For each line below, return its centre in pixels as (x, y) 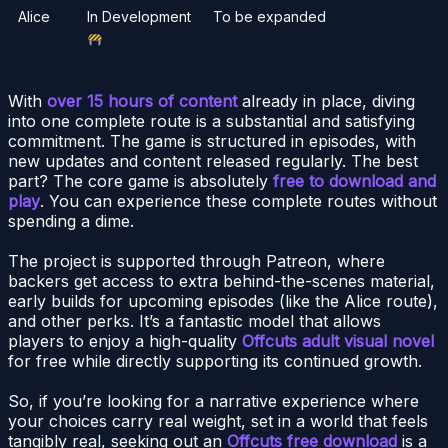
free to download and (354, 180)
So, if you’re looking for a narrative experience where (213, 400)
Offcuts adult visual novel (338, 340)
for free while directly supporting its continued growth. (215, 360)
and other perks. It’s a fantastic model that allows (194, 320)
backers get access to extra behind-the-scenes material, (221, 280)
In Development (139, 16)
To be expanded (269, 16)
